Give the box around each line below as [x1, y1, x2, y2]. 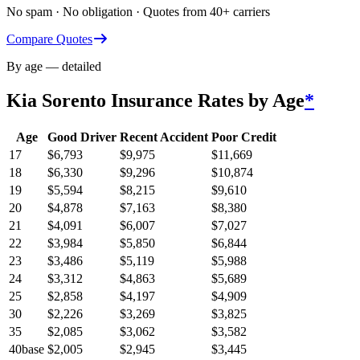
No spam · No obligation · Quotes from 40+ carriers [6, 5, 270, 19]
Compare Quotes [6, 32, 92, 47]
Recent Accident [120, 130, 208, 145]
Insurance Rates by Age [106, 90, 305, 112]
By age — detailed [6, 59, 101, 74]
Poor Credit [211, 130, 276, 145]
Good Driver [47, 130, 117, 145]
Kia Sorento [6, 90, 106, 112]
